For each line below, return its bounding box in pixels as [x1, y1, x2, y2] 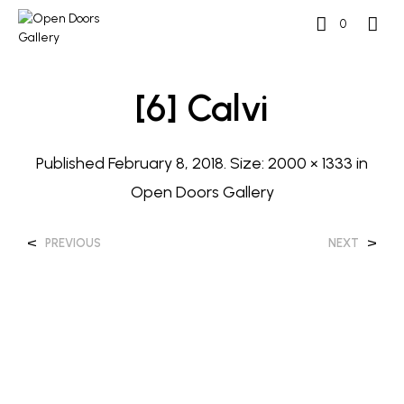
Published [36, 153, 108, 173]
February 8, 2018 [108, 153, 224, 173]
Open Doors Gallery [130, 182, 274, 202]
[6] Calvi [135, 86, 269, 130]
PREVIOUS [45, 236, 101, 250]
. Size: [224, 153, 268, 173]
